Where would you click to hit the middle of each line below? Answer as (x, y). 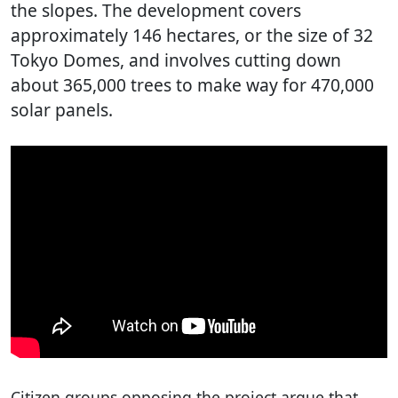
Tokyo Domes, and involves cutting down (176, 60)
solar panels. (62, 110)
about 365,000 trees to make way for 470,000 (192, 85)
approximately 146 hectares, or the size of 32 (192, 35)
